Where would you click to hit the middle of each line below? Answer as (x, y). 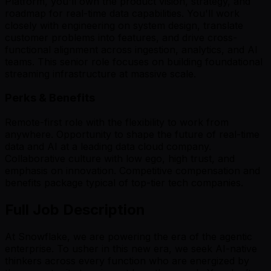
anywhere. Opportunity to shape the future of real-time (132, 135)
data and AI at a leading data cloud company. (108, 147)
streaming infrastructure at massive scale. (100, 73)
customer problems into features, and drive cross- (121, 37)
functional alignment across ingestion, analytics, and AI (131, 49)
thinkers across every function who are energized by (127, 260)
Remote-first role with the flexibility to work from (117, 122)
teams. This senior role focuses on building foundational (134, 61)
